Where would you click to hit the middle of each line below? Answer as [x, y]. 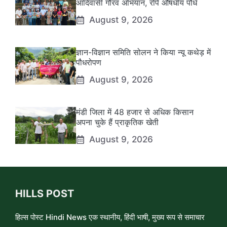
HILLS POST [45, 194]
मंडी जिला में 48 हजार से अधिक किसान [135, 112]
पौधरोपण [89, 63]
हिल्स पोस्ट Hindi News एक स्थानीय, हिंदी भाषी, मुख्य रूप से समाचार [110, 217]
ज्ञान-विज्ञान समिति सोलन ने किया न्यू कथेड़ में [143, 52]
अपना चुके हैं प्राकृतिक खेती [117, 122]
